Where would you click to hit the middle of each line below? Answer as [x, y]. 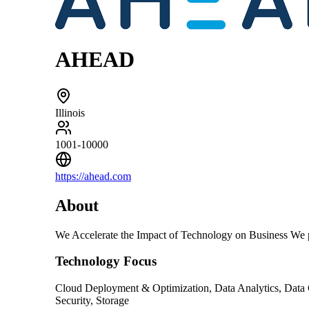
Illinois [70, 112]
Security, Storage [92, 301]
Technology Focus [106, 261]
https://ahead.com [93, 176]
